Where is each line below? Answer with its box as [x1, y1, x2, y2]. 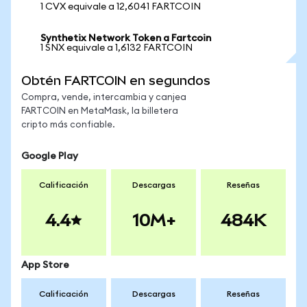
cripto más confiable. [21, 121, 115, 130]
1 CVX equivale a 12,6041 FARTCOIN [40, 2, 201, 12]
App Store [21, 260, 69, 270]
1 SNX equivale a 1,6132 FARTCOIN [40, 43, 193, 53]
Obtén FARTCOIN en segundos [21, 73, 210, 88]
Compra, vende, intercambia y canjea [21, 93, 186, 102]
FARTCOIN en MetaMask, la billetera [21, 107, 178, 116]
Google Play [21, 151, 78, 161]
